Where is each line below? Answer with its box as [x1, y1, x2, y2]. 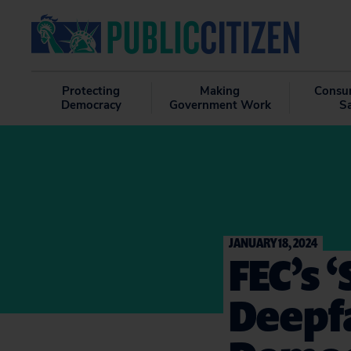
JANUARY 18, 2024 [229, 233, 317, 251]
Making [200, 83, 241, 99]
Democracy [60, 97, 121, 113]
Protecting [62, 83, 121, 99]
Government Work [168, 97, 271, 113]
